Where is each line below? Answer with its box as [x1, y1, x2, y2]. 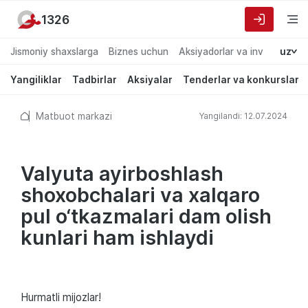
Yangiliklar [10, 74, 62, 85]
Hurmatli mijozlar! [21, 290, 101, 304]
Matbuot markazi [36, 110, 112, 122]
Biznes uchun [109, 45, 168, 57]
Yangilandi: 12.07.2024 [199, 110, 287, 121]
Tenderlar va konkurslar [183, 74, 299, 85]
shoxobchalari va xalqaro [21, 182, 260, 207]
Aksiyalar [127, 74, 173, 85]
